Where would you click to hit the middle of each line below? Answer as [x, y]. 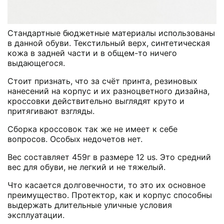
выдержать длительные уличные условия [90, 205]
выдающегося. [36, 63]
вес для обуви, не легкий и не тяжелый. [86, 167]
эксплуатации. [36, 215]
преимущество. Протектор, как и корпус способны [110, 195]
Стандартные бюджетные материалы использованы [111, 33]
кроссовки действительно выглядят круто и [96, 101]
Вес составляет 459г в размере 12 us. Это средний [109, 157]
